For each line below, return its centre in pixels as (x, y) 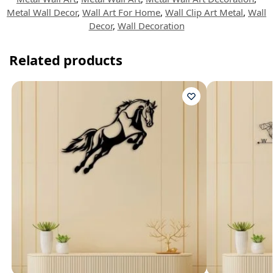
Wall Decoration (151, 26)
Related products (66, 60)
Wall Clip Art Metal (204, 12)
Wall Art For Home (121, 12)
